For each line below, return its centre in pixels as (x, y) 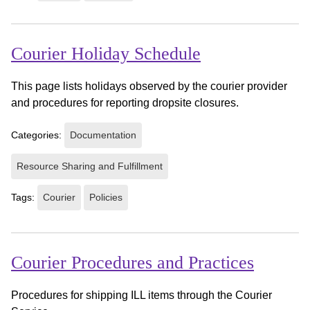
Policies (106, 197)
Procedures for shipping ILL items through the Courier (142, 295)
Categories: (38, 135)
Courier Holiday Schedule (106, 53)
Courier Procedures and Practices (133, 262)
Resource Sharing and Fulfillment (90, 166)
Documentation (103, 135)
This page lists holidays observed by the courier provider (149, 86)
